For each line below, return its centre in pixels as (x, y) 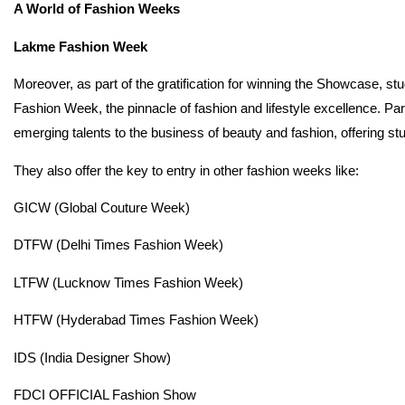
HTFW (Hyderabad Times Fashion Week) (136, 320)
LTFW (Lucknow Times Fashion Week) (128, 282)
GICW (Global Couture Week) (102, 208)
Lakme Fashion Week (80, 46)
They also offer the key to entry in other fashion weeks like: (186, 170)
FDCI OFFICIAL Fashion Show (105, 394)
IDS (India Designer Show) (92, 357)
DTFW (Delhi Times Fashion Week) (118, 245)
